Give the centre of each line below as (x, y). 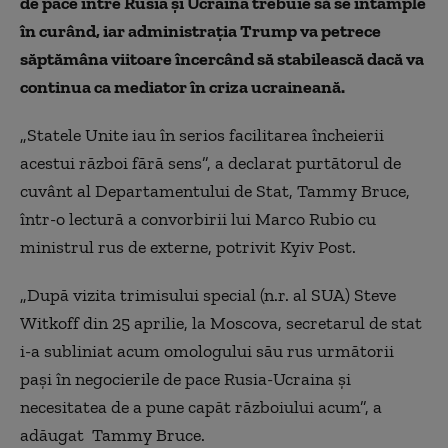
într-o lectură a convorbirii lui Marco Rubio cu (198, 218)
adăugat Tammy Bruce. (112, 434)
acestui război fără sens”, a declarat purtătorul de (210, 162)
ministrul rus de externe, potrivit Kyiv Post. (188, 246)
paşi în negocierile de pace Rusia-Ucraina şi (185, 378)
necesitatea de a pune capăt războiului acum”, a (201, 406)
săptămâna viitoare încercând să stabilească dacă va (222, 58)
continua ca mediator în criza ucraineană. (182, 86)
